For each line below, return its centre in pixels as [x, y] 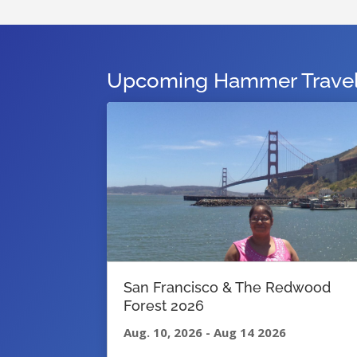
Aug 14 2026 [249, 333]
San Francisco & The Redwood [228, 288]
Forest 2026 [164, 306]
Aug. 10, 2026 [165, 333]
